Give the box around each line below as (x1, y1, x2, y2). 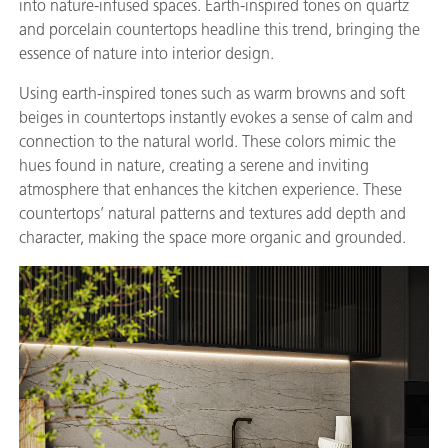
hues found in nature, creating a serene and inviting (19, 155, 369, 175)
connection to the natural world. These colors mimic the (19, 131, 396, 151)
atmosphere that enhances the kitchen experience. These (19, 179, 402, 199)
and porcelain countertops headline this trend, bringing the (19, 19, 420, 39)
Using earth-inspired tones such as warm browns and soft (19, 83, 405, 103)
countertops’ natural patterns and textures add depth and (19, 203, 406, 223)
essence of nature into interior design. (19, 43, 274, 63)
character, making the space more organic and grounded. (19, 227, 406, 247)
